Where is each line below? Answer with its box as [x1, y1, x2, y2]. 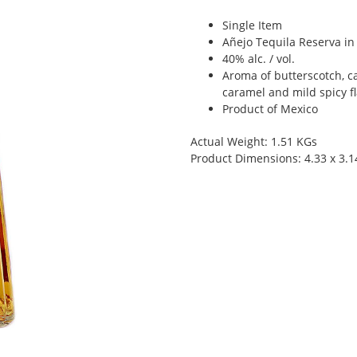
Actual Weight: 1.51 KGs [190, 134, 317, 149]
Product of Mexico [222, 101, 318, 116]
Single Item [222, 18, 282, 33]
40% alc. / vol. [222, 51, 295, 66]
